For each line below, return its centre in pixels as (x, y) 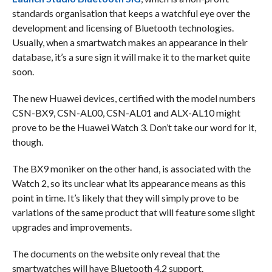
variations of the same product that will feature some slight (133, 212)
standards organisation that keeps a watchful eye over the (131, 13)
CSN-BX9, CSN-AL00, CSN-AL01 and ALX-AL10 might (126, 112)
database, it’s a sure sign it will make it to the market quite (131, 56)
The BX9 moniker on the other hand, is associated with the (131, 168)
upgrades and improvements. (73, 226)
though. (28, 141)
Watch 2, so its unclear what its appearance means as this (129, 183)
